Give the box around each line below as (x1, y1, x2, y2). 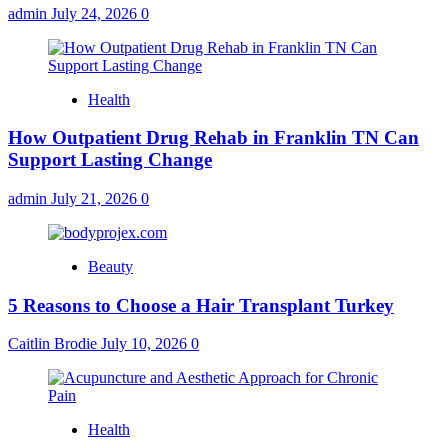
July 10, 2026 (101, 335, 191, 353)
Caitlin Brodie (8, 335, 101, 353)
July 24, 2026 (51, 4, 141, 22)
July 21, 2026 (51, 190, 141, 207)
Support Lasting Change (8, 149, 212, 171)
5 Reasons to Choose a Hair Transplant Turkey (8, 294, 394, 316)
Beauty (88, 258, 133, 275)
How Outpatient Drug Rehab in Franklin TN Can (8, 127, 419, 149)
